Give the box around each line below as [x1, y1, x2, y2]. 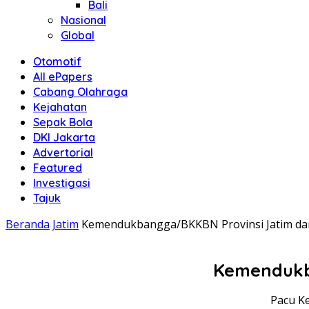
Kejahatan [33, 100, 87, 114]
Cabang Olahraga [33, 85, 128, 99]
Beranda [6, 217, 50, 232]
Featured [33, 161, 82, 175]
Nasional [61, 13, 106, 27]
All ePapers [33, 70, 92, 83]
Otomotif [33, 54, 81, 68]
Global [61, 28, 94, 42]
